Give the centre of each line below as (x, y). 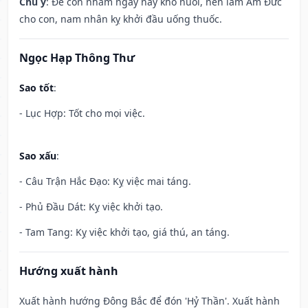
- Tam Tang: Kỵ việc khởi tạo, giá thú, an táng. (124, 232)
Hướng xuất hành (69, 271)
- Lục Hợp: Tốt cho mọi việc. (82, 113)
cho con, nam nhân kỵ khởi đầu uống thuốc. (121, 19)
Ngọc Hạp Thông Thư (77, 58)
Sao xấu (38, 156)
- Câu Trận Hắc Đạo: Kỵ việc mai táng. (105, 181)
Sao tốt (36, 88)
